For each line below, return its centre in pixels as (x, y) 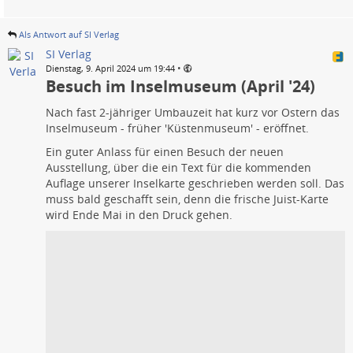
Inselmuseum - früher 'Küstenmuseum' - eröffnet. (177, 128)
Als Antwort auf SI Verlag (69, 34)
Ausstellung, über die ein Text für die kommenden (178, 167)
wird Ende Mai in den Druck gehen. (139, 214)
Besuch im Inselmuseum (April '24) (180, 86)
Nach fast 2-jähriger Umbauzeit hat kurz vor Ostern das (193, 112)
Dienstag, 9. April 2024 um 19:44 (110, 68)
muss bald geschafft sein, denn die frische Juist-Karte (187, 199)
